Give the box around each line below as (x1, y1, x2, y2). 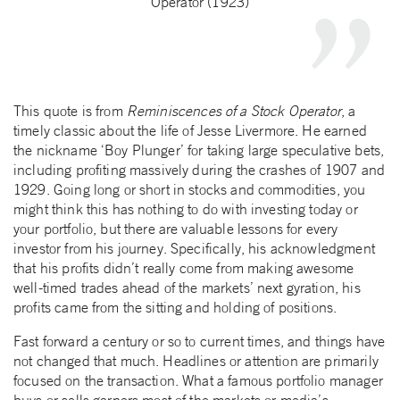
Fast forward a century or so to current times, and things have (13, 331, 386, 350)
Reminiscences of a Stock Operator (126, 101, 341, 120)
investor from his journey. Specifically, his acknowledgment (13, 238, 375, 257)
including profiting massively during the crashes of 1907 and (13, 160, 385, 179)
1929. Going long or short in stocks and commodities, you (13, 179, 366, 198)
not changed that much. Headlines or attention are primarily (13, 351, 379, 370)
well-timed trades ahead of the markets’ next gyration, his (13, 278, 361, 296)
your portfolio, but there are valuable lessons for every (13, 219, 338, 237)
